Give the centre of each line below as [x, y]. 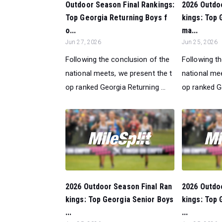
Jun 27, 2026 [83, 42]
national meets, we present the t [119, 73]
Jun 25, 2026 [200, 42]
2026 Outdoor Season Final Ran [119, 186]
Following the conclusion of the [118, 59]
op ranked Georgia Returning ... [116, 87]
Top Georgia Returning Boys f [116, 17]
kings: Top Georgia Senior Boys [120, 199]
